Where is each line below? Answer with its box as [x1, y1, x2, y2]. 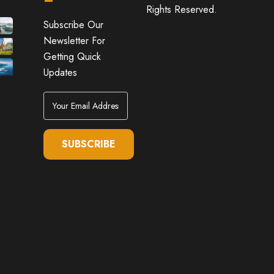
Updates [43, 65, 77, 80]
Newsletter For [43, 34, 105, 48]
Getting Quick [43, 50, 101, 64]
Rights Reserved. [146, 2, 217, 17]
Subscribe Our [43, 18, 103, 32]
